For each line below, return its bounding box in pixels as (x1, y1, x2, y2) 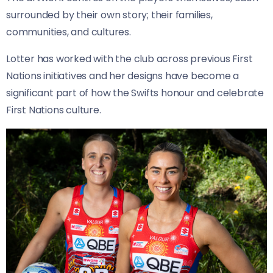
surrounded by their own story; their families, (6, 7, 213, 22)
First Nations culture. (6, 102, 101, 117)
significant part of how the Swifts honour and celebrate (6, 85, 264, 100)
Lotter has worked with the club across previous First (6, 51, 253, 66)
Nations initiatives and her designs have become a (6, 68, 239, 83)
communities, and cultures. (6, 24, 131, 39)
